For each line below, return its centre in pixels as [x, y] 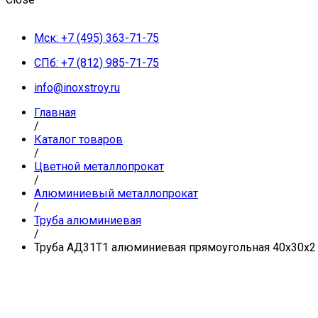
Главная [55, 113]
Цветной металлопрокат [99, 166]
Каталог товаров [78, 139]
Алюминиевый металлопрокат [116, 193]
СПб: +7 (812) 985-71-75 [97, 63]
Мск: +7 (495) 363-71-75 [97, 38]
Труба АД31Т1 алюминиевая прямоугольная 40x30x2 [175, 247]
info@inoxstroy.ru [77, 88]
